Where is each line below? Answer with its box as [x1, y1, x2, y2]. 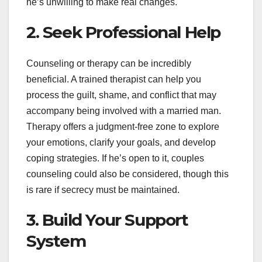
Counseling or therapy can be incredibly [26, 58, 191, 69]
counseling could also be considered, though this [26, 169, 229, 180]
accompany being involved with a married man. [26, 106, 221, 116]
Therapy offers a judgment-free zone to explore [26, 122, 219, 132]
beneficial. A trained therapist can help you [26, 74, 201, 85]
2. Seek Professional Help [26, 22, 220, 42]
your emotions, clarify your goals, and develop [26, 137, 216, 148]
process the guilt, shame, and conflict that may [26, 90, 216, 101]
